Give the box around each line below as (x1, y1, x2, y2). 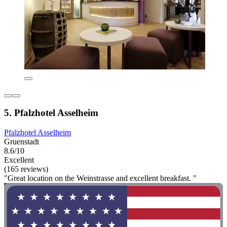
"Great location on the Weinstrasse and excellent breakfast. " (4, 173, 197, 182)
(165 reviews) (4, 164, 48, 173)
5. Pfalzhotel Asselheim (4, 107, 98, 118)
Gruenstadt (4, 137, 39, 146)
